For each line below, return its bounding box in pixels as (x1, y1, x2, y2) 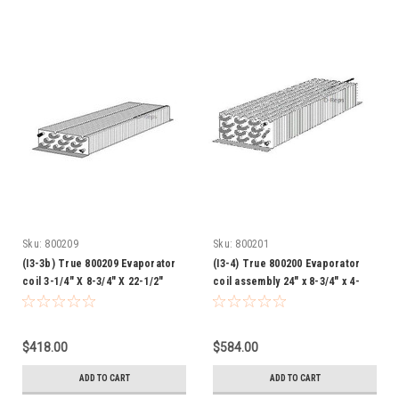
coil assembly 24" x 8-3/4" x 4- (213, 274, 360, 288)
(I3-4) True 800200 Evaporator (213, 256, 361, 270)
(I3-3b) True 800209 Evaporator (22, 256, 176, 270)
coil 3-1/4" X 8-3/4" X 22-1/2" (22, 274, 164, 288)
